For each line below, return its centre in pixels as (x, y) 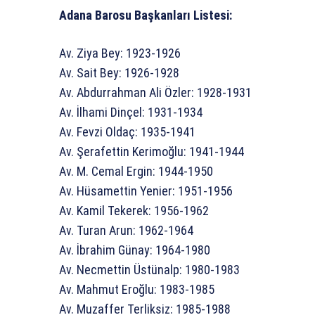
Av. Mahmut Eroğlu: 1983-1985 (137, 290)
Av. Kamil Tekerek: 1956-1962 (134, 211)
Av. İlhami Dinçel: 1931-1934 (131, 112)
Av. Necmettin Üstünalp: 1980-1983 (149, 270)
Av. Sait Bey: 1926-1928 (119, 73)
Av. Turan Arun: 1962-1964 (126, 231)
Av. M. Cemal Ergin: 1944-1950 (136, 172)
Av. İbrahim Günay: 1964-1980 (135, 250)
